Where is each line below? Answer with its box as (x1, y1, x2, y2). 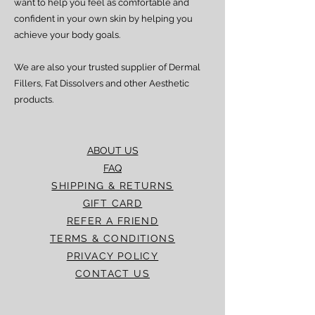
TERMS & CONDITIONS (49, 233, 176, 244)
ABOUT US (86, 145, 139, 156)
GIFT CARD (82, 198, 143, 209)
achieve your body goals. (14, 30, 122, 40)
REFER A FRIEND (66, 215, 159, 226)
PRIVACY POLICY (66, 250, 159, 262)
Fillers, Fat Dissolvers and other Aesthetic (14, 78, 189, 89)
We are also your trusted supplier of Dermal (14, 62, 200, 72)
